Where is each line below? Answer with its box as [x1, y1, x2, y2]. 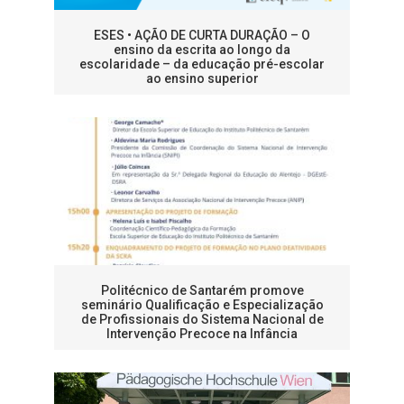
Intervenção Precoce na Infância [106, 326, 298, 342]
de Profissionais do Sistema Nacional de [80, 312, 324, 327]
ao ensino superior [145, 71, 259, 87]
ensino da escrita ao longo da [114, 42, 290, 58]
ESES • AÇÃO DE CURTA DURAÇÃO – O [94, 28, 310, 43]
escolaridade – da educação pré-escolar [79, 57, 325, 72]
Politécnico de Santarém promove [100, 283, 304, 298]
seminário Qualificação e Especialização [80, 298, 324, 313]
